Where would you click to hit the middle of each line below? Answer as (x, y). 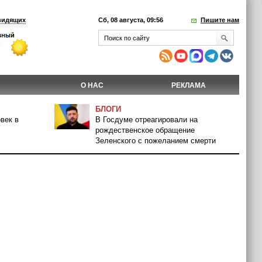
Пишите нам (220, 20)
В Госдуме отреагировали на (146, 120)
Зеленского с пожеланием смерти (156, 141)
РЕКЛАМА (189, 85)
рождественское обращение (145, 130)
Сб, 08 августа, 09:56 (131, 20)
